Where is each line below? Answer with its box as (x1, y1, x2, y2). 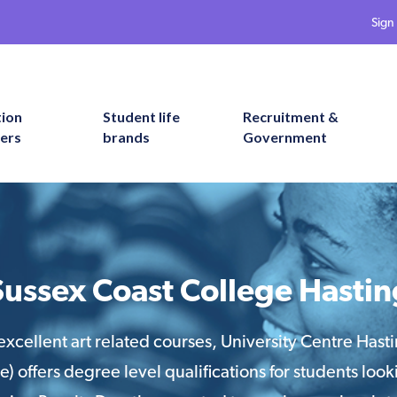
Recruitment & (243, 107, 339, 125)
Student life (103, 107, 181, 125)
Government (243, 128, 328, 145)
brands (103, 128, 151, 145)
